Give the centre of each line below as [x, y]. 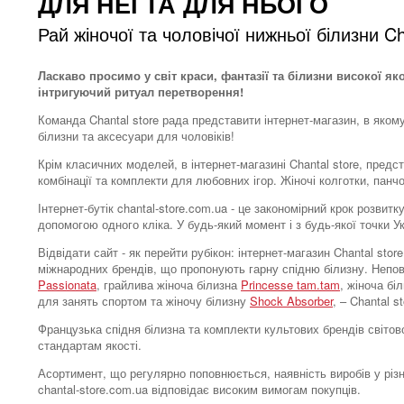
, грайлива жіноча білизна [169, 285]
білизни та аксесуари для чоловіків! [136, 136]
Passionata [67, 285]
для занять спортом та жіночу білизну [144, 301]
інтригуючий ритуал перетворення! [141, 92]
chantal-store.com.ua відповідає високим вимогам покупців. [199, 389]
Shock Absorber [291, 301]
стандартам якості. [90, 345]
